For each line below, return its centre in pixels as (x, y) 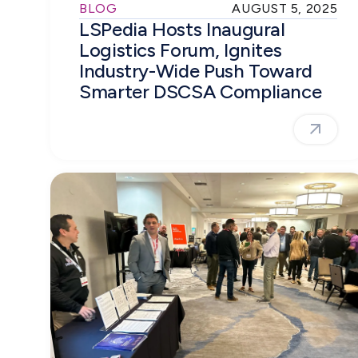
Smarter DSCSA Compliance (203, 92)
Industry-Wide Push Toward (196, 71)
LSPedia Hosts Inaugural (182, 30)
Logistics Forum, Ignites (181, 50)
